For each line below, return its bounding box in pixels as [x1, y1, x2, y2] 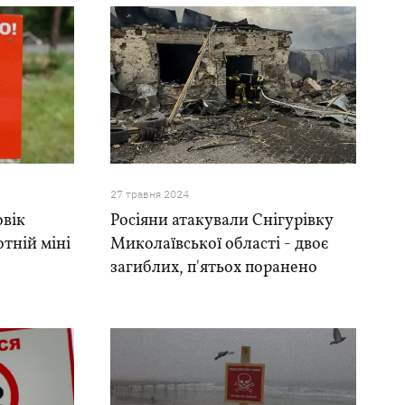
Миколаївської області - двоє [109, 233, 328, 256]
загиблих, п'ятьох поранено [109, 257, 317, 279]
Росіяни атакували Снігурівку [109, 210, 333, 232]
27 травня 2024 [109, 187, 189, 201]
